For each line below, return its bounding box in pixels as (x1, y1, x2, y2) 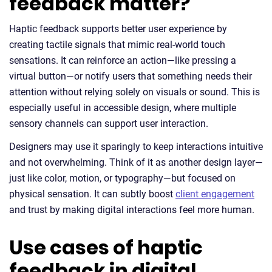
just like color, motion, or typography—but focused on (9, 172, 236, 184)
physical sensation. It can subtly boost (9, 188, 175, 200)
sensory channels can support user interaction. (9, 118, 208, 129)
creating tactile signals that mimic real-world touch (9, 39, 225, 50)
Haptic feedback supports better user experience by (9, 23, 227, 35)
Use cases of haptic (9, 234, 203, 261)
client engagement (175, 188, 254, 200)
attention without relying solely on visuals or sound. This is (9, 86, 260, 98)
